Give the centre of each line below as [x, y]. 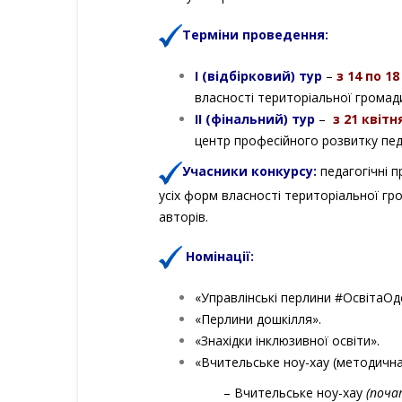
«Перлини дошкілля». [258, 319]
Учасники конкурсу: [249, 171]
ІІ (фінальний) [241, 119]
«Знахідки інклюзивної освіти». [287, 340]
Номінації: [220, 256]
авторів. [184, 216]
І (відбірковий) [245, 76]
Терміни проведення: [255, 35]
